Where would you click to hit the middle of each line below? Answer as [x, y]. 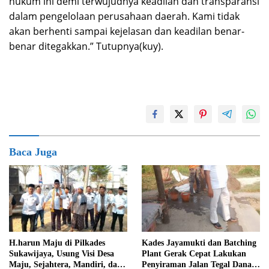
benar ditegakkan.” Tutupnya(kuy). [86, 47]
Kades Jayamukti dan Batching [199, 243]
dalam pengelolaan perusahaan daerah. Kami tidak [124, 17]
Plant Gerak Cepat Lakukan [194, 253]
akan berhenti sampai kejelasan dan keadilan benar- [127, 32]
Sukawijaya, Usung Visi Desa [62, 253]
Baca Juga [33, 152]
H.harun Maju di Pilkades [57, 243]
